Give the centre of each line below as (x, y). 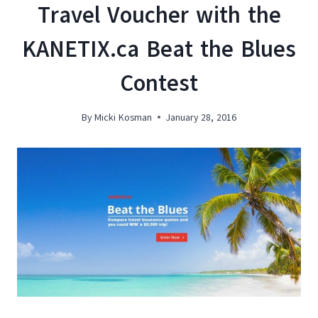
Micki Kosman (123, 117)
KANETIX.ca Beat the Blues (159, 49)
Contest (159, 83)
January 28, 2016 (201, 117)
